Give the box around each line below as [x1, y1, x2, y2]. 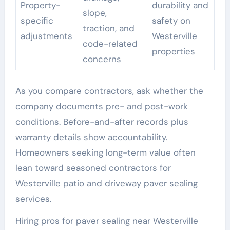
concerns [82, 53, 121, 65]
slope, [82, 7, 107, 18]
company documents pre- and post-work [15, 101, 188, 112]
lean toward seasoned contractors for [15, 162, 171, 174]
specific [20, 14, 53, 26]
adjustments [20, 30, 72, 42]
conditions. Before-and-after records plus [15, 116, 188, 128]
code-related [82, 37, 138, 49]
